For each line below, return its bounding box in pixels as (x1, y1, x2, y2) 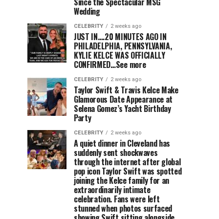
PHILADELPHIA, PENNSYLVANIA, (74, 40, 172, 52)
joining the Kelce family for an (74, 175, 170, 186)
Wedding (74, 5, 100, 17)
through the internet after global (74, 156, 181, 168)
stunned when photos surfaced (74, 202, 173, 214)
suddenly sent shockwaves (74, 147, 158, 158)
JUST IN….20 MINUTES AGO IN (74, 31, 167, 43)
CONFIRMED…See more (74, 59, 146, 70)
